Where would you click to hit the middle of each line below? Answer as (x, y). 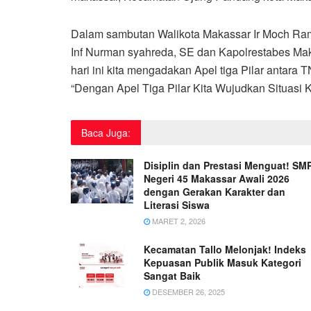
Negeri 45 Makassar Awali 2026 (217, 178)
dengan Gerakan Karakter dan (215, 191)
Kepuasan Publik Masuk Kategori (222, 262)
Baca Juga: (106, 132)
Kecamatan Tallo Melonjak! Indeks (225, 249)
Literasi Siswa (177, 204)
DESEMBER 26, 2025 (187, 291)
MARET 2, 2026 (178, 220)
